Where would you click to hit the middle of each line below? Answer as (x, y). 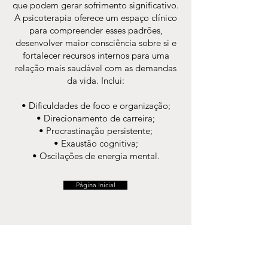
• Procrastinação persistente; (96, 131)
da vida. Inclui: (96, 80)
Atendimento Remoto (54, 243)
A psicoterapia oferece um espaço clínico (96, 18)
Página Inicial (95, 185)
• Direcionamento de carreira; (96, 118)
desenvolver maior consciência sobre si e (96, 43)
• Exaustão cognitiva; (96, 143)
